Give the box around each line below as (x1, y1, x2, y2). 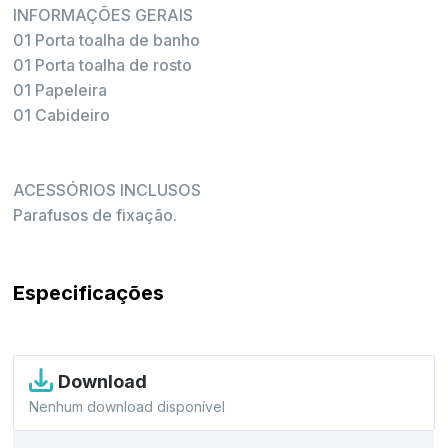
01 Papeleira (13, 80, 108, 100)
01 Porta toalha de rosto (13, 55, 193, 75)
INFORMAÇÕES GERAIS (13, 5, 194, 25)
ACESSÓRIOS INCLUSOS (13, 180, 202, 200)
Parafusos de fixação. (13, 205, 178, 225)
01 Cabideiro (13, 105, 111, 125)
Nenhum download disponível (29, 398, 226, 415)
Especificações (13, 281, 165, 305)
